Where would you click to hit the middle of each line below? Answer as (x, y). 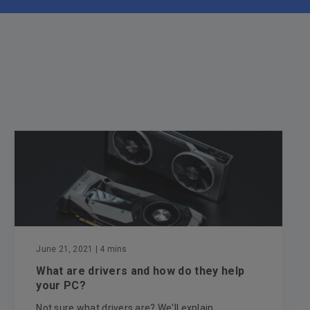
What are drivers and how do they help (140, 271)
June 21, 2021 (65, 249)
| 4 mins (110, 249)
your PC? (61, 285)
